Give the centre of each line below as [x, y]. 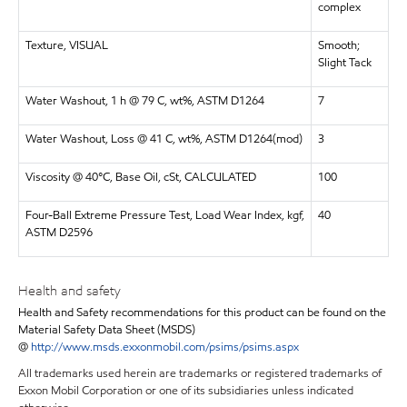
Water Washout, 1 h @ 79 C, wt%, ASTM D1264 [144, 100]
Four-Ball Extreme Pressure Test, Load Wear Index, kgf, [164, 215]
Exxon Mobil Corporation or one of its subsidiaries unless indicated [186, 391]
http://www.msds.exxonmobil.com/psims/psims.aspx [165, 347]
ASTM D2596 [59, 232]
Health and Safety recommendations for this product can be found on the [202, 313]
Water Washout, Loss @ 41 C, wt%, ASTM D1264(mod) [164, 139]
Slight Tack [344, 62]
